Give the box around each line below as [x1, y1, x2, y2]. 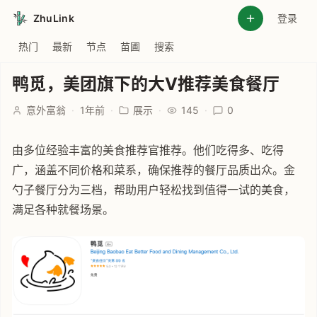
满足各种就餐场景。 [12, 202, 114, 217]
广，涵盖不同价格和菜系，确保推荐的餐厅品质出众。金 [12, 163, 295, 177]
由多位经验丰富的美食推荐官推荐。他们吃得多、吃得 [12, 143, 284, 157]
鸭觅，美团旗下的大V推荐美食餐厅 [12, 74, 279, 94]
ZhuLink [33, 12, 75, 24]
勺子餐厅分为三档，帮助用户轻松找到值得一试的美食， [12, 183, 295, 197]
